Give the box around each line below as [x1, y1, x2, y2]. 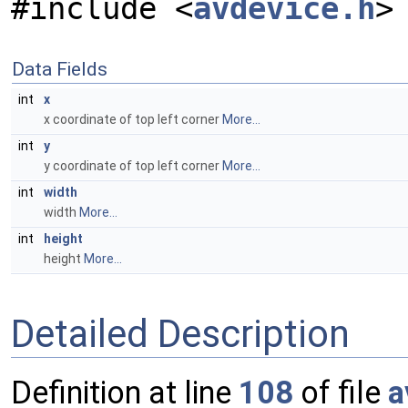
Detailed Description [11, 311, 350, 356]
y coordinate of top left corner [44, 158, 222, 173]
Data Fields [12, 58, 107, 80]
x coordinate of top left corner [44, 112, 222, 127]
